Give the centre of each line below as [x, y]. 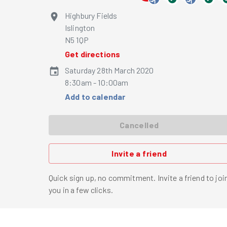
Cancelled [139, 125]
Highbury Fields [91, 15]
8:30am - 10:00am [97, 82]
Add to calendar [95, 97]
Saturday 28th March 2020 [109, 70]
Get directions [93, 54]
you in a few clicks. [81, 190]
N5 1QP [77, 40]
